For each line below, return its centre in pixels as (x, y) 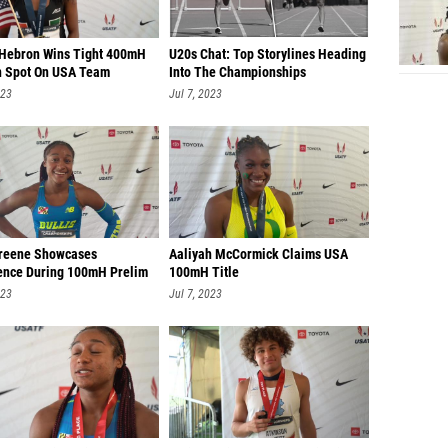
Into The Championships (237, 72)
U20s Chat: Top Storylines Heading (267, 54)
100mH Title (204, 272)
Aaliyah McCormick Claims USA (258, 254)
